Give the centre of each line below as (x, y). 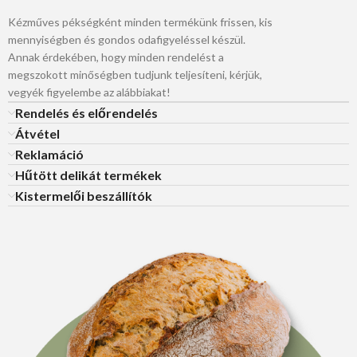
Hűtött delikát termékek (88, 175)
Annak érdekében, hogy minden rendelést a (116, 57)
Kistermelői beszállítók (84, 196)
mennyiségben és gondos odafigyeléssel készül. (127, 40)
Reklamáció (49, 155)
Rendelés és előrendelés (86, 113)
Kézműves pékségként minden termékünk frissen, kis (140, 22)
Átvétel (37, 134)
